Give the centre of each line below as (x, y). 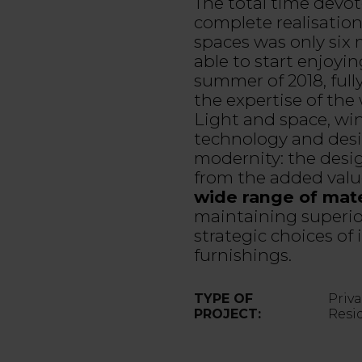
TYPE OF (223, 299)
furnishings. (243, 255)
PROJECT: (227, 314)
